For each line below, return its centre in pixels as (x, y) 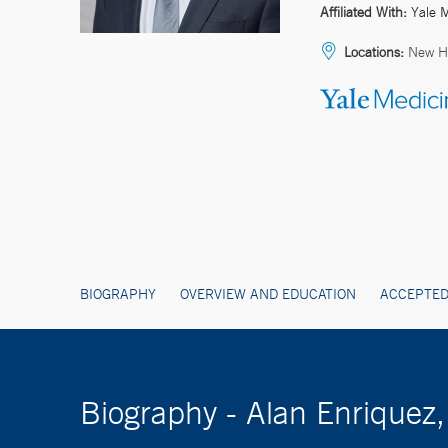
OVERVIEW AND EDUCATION (268, 293)
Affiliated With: (363, 11)
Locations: (374, 51)
